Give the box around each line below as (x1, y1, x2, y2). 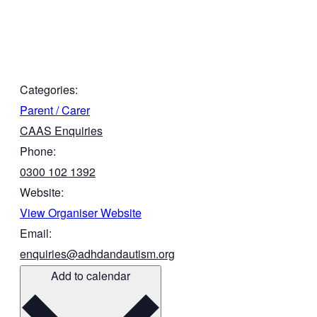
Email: (20, 225, 52, 241)
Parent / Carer (20, 102, 90, 118)
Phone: (20, 143, 56, 159)
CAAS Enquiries (20, 122, 103, 139)
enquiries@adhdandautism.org (20, 246, 175, 262)
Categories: (20, 81, 78, 98)
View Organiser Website (20, 204, 142, 221)
